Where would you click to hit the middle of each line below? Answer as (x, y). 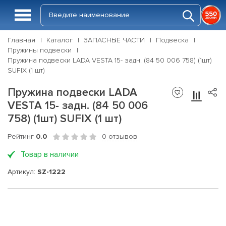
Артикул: (22, 172)
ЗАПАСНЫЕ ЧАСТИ (114, 40)
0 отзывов (120, 136)
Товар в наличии (50, 154)
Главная (21, 40)
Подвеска (172, 40)
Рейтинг (22, 136)
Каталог (60, 40)
